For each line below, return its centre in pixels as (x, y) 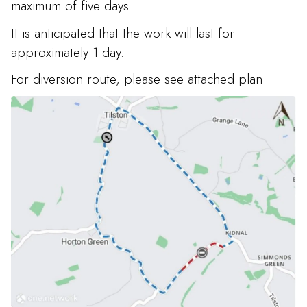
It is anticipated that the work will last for (123, 33)
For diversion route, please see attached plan (137, 78)
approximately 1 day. (67, 52)
